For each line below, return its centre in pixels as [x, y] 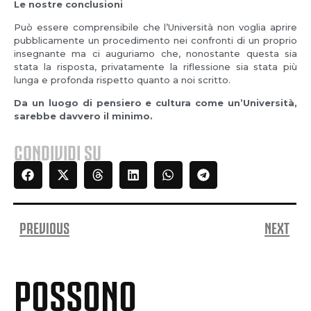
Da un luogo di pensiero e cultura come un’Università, [155, 103]
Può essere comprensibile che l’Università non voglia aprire [155, 27]
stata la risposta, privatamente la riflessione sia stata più [155, 66]
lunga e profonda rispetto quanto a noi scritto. [122, 79]
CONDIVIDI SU [58, 150]
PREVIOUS [44, 227]
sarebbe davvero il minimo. [83, 116]
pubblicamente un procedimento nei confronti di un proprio [155, 40]
